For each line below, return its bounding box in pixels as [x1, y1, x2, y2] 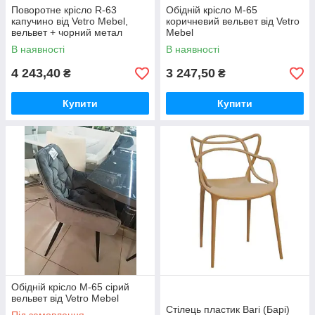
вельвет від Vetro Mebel [11, 292, 119, 304]
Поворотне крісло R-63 [11, 4, 117, 16]
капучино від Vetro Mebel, [11, 15, 128, 27]
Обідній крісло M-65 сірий [11, 281, 129, 293]
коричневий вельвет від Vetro [166, 15, 300, 27]
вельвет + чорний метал [11, 27, 122, 39]
